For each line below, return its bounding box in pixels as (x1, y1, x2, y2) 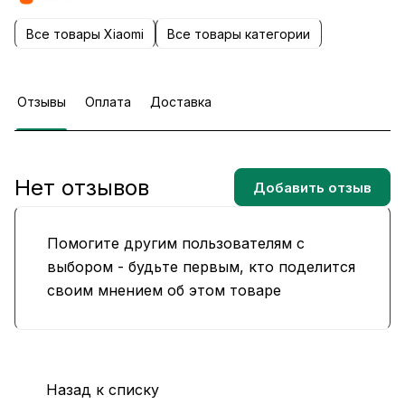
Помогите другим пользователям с (47, 234, 305, 253)
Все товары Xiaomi (26, 25, 144, 42)
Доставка (150, 94, 212, 110)
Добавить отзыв (253, 178, 372, 196)
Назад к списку (46, 380, 159, 399)
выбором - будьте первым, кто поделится (47, 258, 355, 277)
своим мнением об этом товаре (47, 281, 281, 300)
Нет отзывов (14, 174, 149, 201)
